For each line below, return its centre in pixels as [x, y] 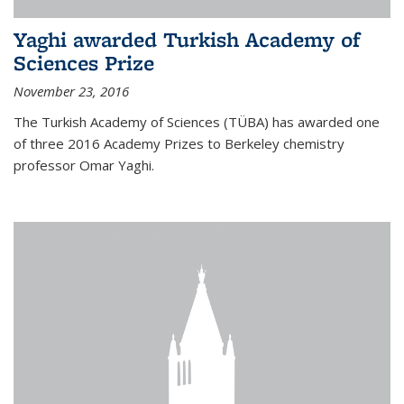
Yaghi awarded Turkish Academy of [187, 40]
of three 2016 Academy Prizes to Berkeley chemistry [179, 144]
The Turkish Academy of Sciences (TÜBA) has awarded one [197, 122]
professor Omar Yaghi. [84, 165]
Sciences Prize [84, 63]
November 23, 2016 [71, 92]
